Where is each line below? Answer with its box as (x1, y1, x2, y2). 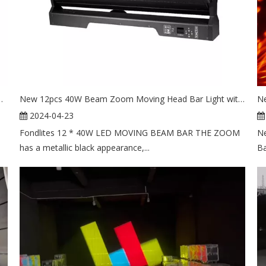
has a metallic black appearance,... (20, 141, 150, 153)
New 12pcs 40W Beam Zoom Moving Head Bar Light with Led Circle (238, 93, 245, 104)
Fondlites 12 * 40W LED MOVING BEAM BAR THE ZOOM (20, 126, 240, 138)
